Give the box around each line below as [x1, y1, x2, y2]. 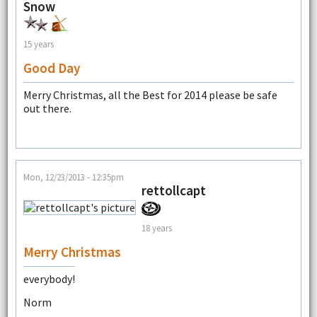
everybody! [23, 272, 75, 287]
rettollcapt [141, 182, 206, 200]
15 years [23, 38, 54, 50]
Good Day [23, 59, 81, 76]
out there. [23, 100, 71, 115]
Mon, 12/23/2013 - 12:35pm [23, 171, 124, 183]
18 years [141, 222, 172, 234]
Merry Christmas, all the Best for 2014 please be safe [23, 87, 277, 102]
